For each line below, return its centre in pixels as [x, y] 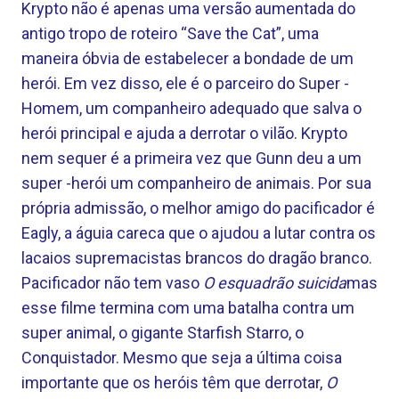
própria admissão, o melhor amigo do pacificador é [198, 208]
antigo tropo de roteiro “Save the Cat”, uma [170, 33]
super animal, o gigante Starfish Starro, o [163, 333]
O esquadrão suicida [275, 283]
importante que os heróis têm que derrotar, [174, 383]
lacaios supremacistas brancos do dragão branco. [197, 258]
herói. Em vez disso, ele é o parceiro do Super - [185, 83]
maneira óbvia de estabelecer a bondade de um [187, 58]
